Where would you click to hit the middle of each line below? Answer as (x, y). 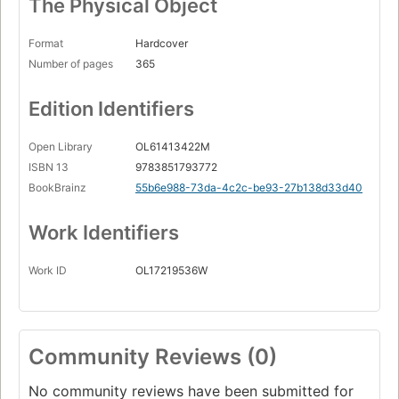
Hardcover (162, 44)
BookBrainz (57, 188)
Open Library (61, 147)
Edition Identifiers (111, 109)
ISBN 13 (49, 167)
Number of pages (71, 64)
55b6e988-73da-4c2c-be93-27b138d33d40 (249, 188)
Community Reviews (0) (153, 357)
